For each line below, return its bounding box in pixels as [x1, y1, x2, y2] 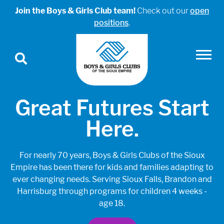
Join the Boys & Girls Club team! [15, 6, 137, 15]
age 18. [99, 198, 125, 208]
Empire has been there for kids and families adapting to [10, 162, 213, 172]
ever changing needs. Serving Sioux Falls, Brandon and [12, 174, 212, 184]
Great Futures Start [14, 95, 209, 120]
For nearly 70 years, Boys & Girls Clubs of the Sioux [19, 150, 205, 160]
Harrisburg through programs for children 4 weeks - [17, 186, 207, 196]
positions [94, 18, 128, 27]
